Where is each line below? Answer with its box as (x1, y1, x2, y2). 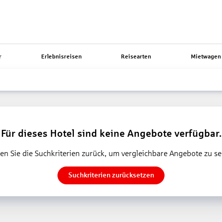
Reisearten (121, 53, 152, 60)
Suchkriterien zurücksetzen (68, 171, 154, 179)
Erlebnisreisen (41, 53, 82, 60)
